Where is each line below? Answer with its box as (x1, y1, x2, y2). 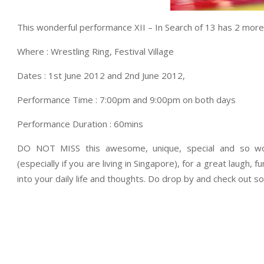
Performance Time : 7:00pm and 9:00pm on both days (17, 93, 236, 105)
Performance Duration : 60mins (17, 117, 143, 130)
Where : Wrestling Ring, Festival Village (17, 45, 174, 57)
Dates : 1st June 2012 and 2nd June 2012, (17, 69, 185, 81)
